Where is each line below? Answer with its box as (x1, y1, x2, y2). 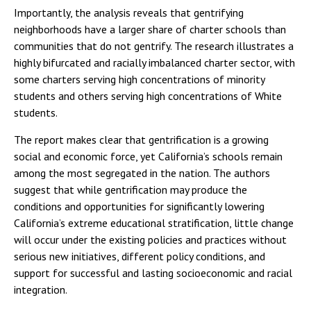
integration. (14, 283, 67, 296)
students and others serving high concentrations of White (14, 89, 282, 103)
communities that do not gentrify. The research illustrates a (14, 39, 294, 53)
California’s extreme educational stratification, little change (14, 216, 294, 230)
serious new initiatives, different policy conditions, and (14, 249, 265, 263)
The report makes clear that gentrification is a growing (14, 133, 269, 146)
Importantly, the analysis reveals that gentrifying (14, 6, 244, 19)
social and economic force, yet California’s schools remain (14, 149, 283, 163)
